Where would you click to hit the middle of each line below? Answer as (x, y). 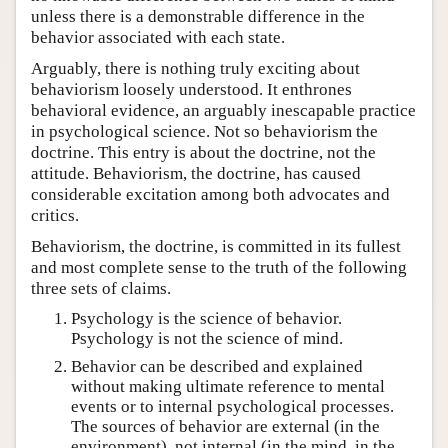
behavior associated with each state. (158, 37)
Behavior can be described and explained (217, 367)
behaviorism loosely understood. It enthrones (191, 89)
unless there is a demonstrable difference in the (198, 16)
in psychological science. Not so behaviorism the (204, 131)
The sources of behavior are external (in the (225, 427)
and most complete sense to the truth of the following (219, 267)
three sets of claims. (101, 288)
